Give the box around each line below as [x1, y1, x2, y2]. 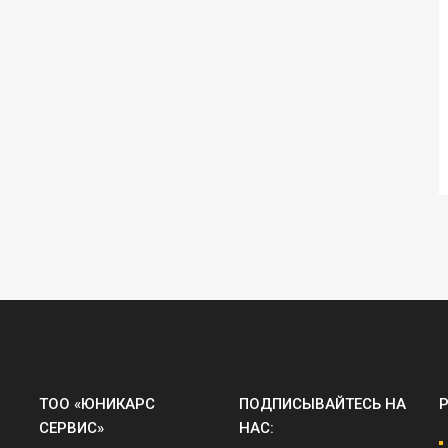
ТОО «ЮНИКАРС [39, 394, 155, 413]
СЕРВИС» [39, 418, 104, 437]
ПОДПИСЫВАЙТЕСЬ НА [239, 394, 406, 413]
